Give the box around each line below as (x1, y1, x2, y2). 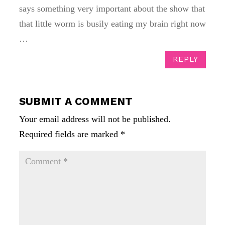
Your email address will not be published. (19, 114, 171, 124)
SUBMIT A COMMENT (19, 94, 133, 107)
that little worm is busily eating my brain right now (19, 18, 206, 29)
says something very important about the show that (19, 3, 205, 14)
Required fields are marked (19, 129, 121, 139)
